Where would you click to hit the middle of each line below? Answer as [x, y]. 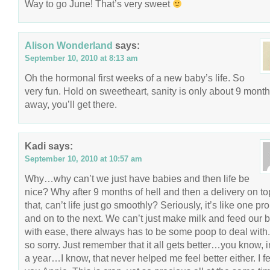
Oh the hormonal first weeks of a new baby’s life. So [135, 78]
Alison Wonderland [69, 45]
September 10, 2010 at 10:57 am [83, 159]
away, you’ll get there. [71, 104]
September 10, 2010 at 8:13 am [81, 58]
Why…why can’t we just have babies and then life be [137, 178]
